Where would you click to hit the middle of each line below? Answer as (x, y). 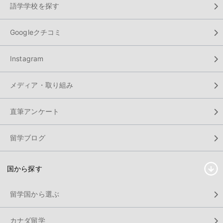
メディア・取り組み (42, 85)
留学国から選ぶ (35, 194)
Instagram (27, 58)
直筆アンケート (35, 111)
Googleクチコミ (36, 32)
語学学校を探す (35, 5)
